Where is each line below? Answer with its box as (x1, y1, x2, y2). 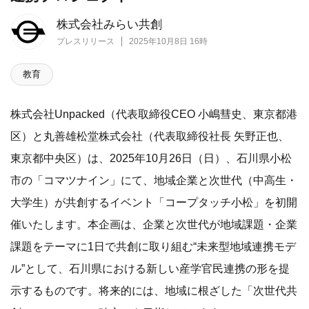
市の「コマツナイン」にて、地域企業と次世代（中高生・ (10, 174, 297, 187)
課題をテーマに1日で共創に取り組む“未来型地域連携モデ (10, 240, 296, 253)
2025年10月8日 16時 (129, 37, 208, 47)
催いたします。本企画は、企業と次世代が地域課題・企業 (10, 218, 297, 231)
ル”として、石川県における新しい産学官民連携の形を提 (10, 262, 290, 275)
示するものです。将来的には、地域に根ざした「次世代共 (10, 284, 297, 297)
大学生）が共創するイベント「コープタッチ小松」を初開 (10, 196, 297, 209)
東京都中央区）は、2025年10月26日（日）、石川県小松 (10, 152, 292, 165)
